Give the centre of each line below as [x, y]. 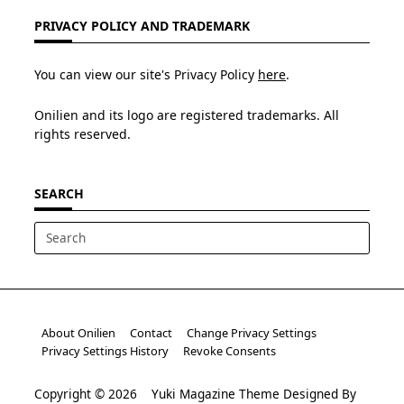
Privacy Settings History [105, 350]
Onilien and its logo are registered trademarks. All [187, 115]
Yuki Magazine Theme [216, 393]
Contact [151, 332]
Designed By [318, 393]
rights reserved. [83, 133]
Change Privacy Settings [252, 332]
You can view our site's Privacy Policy [146, 74]
